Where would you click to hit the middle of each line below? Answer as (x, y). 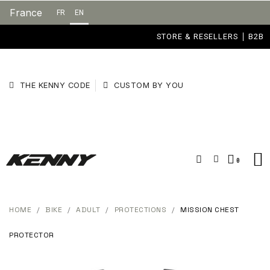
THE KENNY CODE (55, 86)
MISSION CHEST (210, 210)
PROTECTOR (32, 235)
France (26, 13)
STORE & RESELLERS (197, 36)
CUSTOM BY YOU (149, 86)
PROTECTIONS (140, 210)
